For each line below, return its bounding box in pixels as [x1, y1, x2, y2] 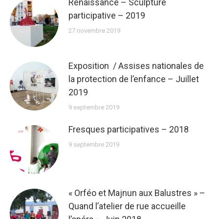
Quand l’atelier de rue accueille [68, 201, 186, 211]
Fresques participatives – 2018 [68, 124, 189, 134]
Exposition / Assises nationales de [68, 61, 204, 71]
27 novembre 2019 [68, 27, 120, 34]
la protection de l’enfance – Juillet [68, 74, 199, 84]
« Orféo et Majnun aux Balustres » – [68, 188, 205, 198]
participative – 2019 [68, 10, 145, 21]
